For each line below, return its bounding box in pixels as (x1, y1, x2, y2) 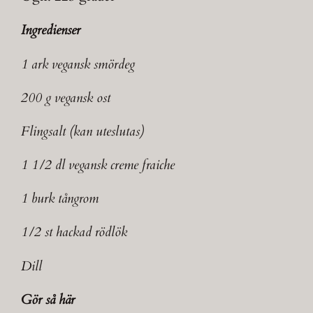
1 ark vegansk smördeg (21, 54, 136, 73)
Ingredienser (21, 21, 81, 40)
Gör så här (21, 290, 75, 309)
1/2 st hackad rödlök (21, 223, 128, 242)
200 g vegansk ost (21, 88, 111, 107)
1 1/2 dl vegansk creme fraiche (21, 156, 175, 175)
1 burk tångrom (21, 189, 99, 208)
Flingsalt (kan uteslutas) (21, 122, 145, 140)
